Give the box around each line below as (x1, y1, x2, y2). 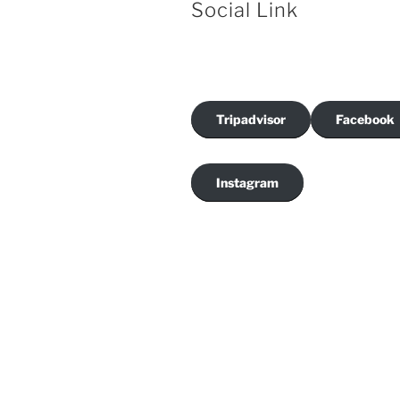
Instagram (216, 174, 279, 190)
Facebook (336, 112, 395, 128)
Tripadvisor (216, 112, 286, 128)
